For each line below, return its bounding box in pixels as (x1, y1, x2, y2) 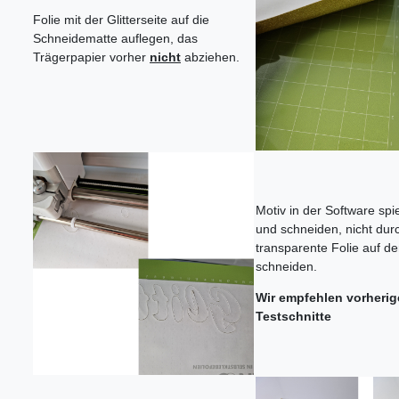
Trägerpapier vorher (33, 50, 150, 65)
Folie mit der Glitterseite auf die (33, 12, 209, 28)
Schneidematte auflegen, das (33, 31, 198, 46)
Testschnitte (256, 309, 331, 324)
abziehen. (181, 50, 240, 65)
